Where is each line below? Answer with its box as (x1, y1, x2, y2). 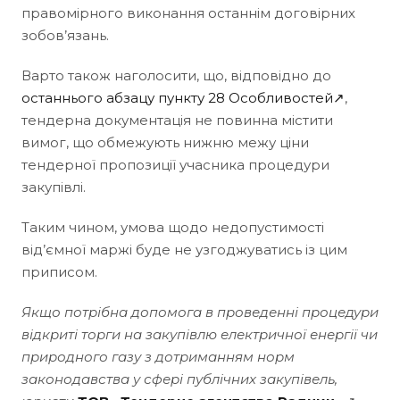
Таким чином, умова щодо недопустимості (21, 218, 324, 236)
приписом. (21, 262, 97, 280)
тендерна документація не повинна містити (21, 111, 333, 129)
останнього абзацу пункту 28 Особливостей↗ (21, 88, 345, 106)
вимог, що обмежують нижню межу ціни (21, 133, 309, 151)
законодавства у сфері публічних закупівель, (21, 370, 337, 387)
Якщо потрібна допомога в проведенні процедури (21, 303, 379, 321)
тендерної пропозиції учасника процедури (21, 155, 329, 173)
